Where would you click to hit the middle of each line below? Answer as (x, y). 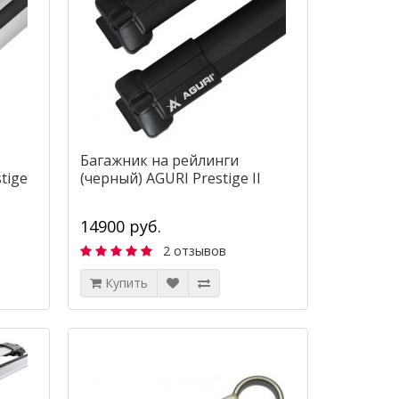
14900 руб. (120, 227)
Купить (126, 283)
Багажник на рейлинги (159, 161)
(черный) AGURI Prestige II (170, 179)
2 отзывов (194, 251)
